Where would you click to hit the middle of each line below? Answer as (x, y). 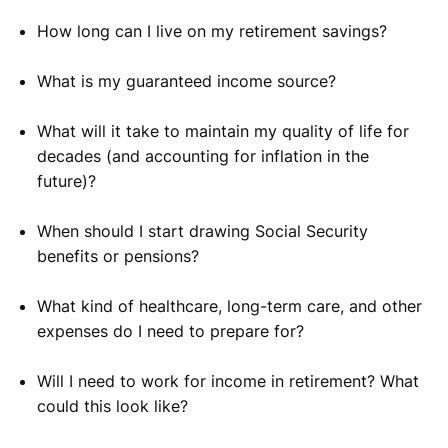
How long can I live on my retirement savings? (212, 31)
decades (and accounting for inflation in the (203, 156)
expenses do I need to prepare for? (171, 331)
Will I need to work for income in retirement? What (228, 381)
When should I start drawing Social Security (203, 231)
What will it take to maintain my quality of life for (223, 131)
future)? (67, 181)
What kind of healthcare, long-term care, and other (230, 306)
